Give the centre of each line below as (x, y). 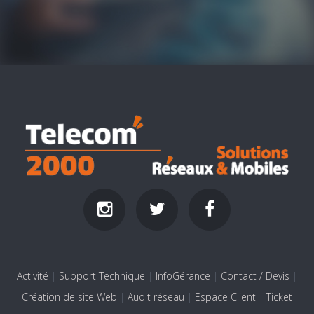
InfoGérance (183, 275)
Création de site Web (69, 296)
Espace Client (225, 296)
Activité (33, 275)
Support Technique (102, 275)
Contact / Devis (255, 275)
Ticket (279, 296)
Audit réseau (156, 296)
